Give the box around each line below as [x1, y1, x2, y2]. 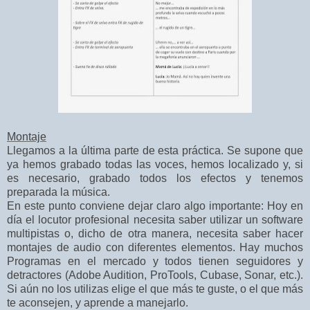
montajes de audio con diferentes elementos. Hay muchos [7, 241, 303, 254]
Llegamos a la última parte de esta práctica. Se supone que [7, 145, 303, 157]
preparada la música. [7, 186, 110, 199]
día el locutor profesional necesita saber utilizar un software [7, 214, 303, 226]
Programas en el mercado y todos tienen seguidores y [7, 255, 303, 268]
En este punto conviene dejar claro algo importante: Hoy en [7, 200, 303, 212]
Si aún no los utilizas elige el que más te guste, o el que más [7, 283, 303, 295]
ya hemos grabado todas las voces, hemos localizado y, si [7, 158, 303, 171]
